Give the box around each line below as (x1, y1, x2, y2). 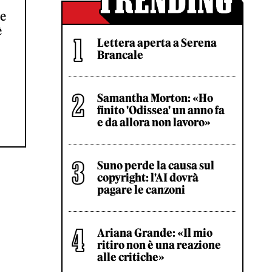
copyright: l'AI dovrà (97, 171, 199, 185)
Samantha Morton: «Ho (97, 91, 213, 105)
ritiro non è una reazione (97, 238, 221, 252)
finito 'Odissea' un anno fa (97, 103, 225, 117)
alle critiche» (97, 250, 165, 264)
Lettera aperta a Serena (97, 36, 217, 50)
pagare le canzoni (97, 183, 185, 197)
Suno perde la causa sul (97, 158, 214, 172)
